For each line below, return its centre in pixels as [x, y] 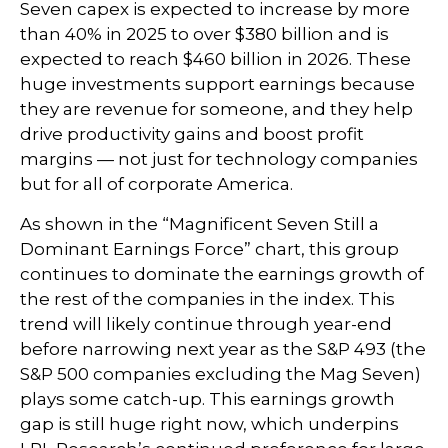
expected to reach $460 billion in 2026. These [215, 58]
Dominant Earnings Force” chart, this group [209, 248]
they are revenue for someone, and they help [216, 108]
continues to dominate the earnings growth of [222, 273]
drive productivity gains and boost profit [192, 133]
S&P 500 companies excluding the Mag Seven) [220, 373]
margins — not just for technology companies [219, 158]
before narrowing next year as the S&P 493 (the [223, 348]
